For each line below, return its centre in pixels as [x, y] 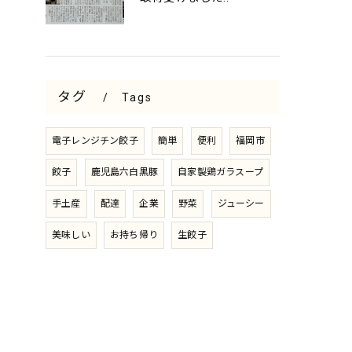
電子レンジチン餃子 [95, 141]
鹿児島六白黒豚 [125, 172]
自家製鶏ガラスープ [221, 172]
